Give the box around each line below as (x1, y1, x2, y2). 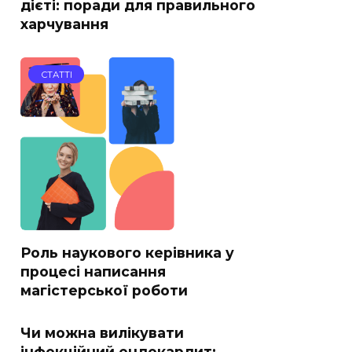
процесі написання (20, 262, 166, 280)
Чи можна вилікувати (20, 324, 184, 341)
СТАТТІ (40, 68, 72, 80)
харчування (20, 16, 108, 32)
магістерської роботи (20, 281, 188, 299)
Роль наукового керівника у (20, 244, 234, 261)
